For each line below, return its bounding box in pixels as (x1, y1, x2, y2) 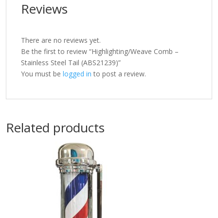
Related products (6, 119, 105, 136)
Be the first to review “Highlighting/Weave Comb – (21, 47, 179, 56)
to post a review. (91, 69, 146, 78)
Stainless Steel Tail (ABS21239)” (21, 58, 121, 67)
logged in (63, 69, 91, 78)
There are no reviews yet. (21, 36, 101, 45)
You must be (21, 69, 63, 78)
